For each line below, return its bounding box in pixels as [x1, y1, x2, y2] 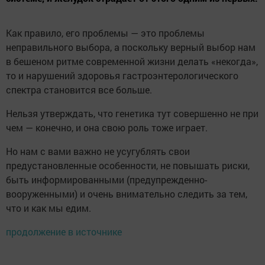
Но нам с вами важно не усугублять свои [6, 145, 190, 157]
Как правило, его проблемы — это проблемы [6, 27, 205, 39]
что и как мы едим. [6, 202, 91, 214]
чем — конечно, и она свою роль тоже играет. [6, 121, 208, 134]
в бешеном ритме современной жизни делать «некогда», [6, 55, 258, 67]
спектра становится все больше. [6, 83, 152, 96]
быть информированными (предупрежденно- [6, 173, 207, 186]
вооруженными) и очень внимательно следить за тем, [6, 188, 247, 200]
